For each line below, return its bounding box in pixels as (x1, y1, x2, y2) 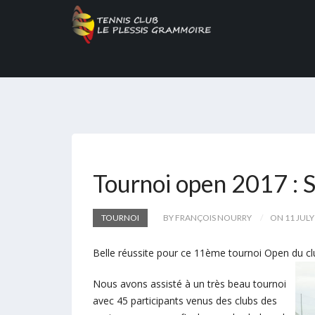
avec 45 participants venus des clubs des (93, 294, 277, 307)
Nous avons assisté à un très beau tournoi (93, 277, 286, 290)
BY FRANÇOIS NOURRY (163, 212, 252, 223)
